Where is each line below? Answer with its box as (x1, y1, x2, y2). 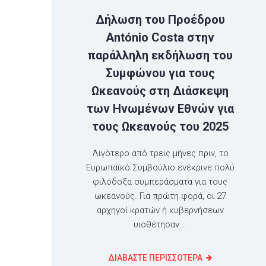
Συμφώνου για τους (105, 66, 215, 81)
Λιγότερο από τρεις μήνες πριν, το (91, 148, 229, 159)
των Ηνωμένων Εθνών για (86, 102, 234, 116)
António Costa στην (106, 30, 215, 45)
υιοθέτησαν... (134, 219, 187, 230)
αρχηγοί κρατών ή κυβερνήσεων (96, 205, 224, 216)
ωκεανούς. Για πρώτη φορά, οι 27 (94, 191, 226, 202)
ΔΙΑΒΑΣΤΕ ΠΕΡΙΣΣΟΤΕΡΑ (108, 253, 203, 263)
